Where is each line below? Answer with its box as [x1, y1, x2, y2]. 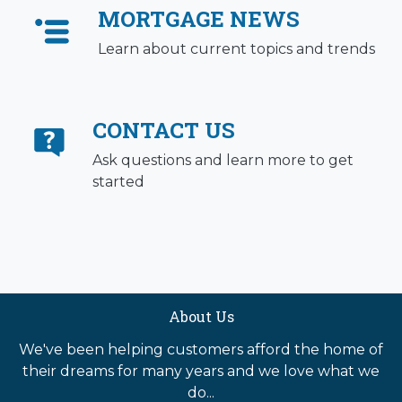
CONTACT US [92, 116, 236, 145]
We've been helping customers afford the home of [19, 341, 383, 359]
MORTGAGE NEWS [98, 4, 300, 34]
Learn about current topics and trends [98, 40, 375, 58]
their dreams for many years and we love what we [22, 363, 380, 380]
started [92, 173, 145, 191]
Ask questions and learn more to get [92, 152, 354, 170]
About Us [168, 307, 234, 327]
